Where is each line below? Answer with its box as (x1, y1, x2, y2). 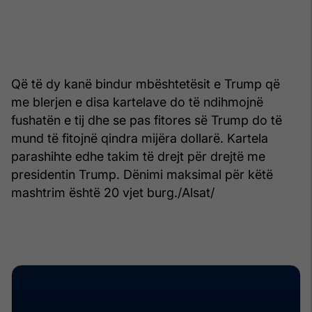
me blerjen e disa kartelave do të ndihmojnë (11, 94, 263, 109)
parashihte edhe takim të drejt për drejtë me (11, 148, 265, 164)
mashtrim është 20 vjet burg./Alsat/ (11, 185, 214, 200)
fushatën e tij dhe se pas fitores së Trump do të (11, 112, 282, 127)
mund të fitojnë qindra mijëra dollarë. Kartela (11, 130, 268, 146)
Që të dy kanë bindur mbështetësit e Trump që (11, 76, 280, 91)
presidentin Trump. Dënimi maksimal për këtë (11, 166, 273, 182)
